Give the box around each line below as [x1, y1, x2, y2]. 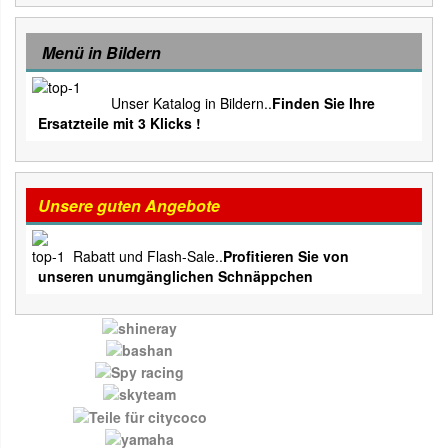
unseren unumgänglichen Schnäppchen [38, 266, 313, 287]
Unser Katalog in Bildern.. [111, 93, 272, 114]
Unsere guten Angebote [38, 194, 220, 218]
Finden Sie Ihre [272, 93, 375, 114]
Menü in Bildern [42, 41, 161, 65]
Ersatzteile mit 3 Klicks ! [38, 113, 201, 134]
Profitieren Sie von [223, 246, 349, 267]
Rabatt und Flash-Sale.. [73, 246, 223, 267]
